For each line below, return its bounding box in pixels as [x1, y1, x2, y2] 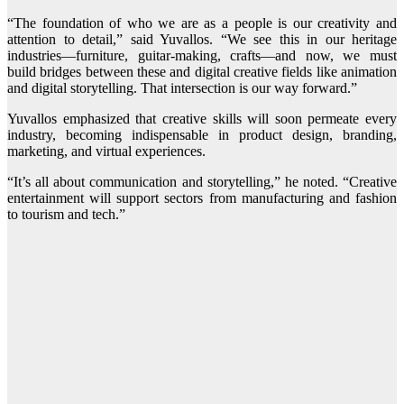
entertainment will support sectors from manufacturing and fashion [7, 190, 397, 207]
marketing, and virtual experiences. [7, 143, 206, 160]
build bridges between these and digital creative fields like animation [7, 64, 397, 80]
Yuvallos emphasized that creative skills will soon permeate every [7, 111, 397, 127]
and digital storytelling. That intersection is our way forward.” [7, 80, 357, 96]
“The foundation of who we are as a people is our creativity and [7, 15, 397, 32]
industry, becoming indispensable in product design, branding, [7, 127, 397, 143]
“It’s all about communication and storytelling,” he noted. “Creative [7, 174, 397, 190]
